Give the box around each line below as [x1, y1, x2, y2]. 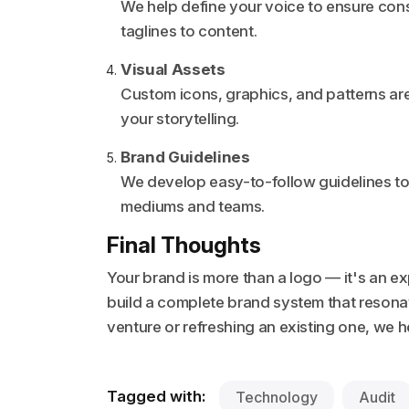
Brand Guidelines [121, 147, 250, 166]
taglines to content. [121, 21, 257, 40]
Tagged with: [107, 387, 205, 406]
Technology [236, 387, 318, 406]
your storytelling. [121, 109, 239, 128]
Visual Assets [121, 59, 225, 79]
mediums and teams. [121, 196, 265, 215]
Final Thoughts [107, 231, 261, 258]
